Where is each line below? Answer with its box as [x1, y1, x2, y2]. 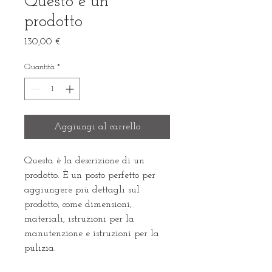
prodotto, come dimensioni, [24, 200, 132, 209]
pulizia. [24, 243, 56, 253]
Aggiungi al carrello [54, 122, 140, 132]
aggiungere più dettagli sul [24, 185, 140, 195]
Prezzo [60, 36, 85, 46]
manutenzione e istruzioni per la [24, 229, 159, 239]
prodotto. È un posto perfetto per [24, 171, 155, 180]
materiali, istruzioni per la [24, 214, 134, 224]
